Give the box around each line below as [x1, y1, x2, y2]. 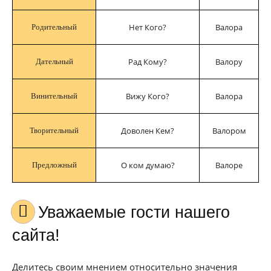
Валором [212, 125, 246, 136]
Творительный [30, 126, 79, 135]
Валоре [215, 160, 243, 171]
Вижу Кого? [126, 91, 169, 102]
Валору [215, 56, 243, 67]
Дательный [35, 57, 73, 66]
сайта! [12, 226, 60, 244]
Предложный [31, 160, 77, 169]
